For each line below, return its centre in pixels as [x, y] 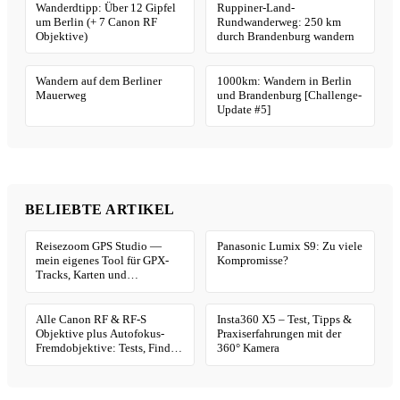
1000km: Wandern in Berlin [284, 81]
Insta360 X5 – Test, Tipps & [284, 320]
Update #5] [243, 109]
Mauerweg [62, 95]
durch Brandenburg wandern [285, 36]
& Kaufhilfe [65, 363]
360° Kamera [248, 349]
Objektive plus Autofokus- [100, 334]
